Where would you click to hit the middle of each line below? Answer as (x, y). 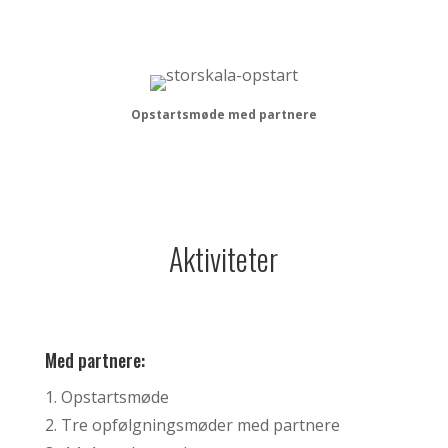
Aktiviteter (224, 258)
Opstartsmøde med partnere (223, 114)
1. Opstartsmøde (106, 396)
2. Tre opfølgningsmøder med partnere (192, 424)
